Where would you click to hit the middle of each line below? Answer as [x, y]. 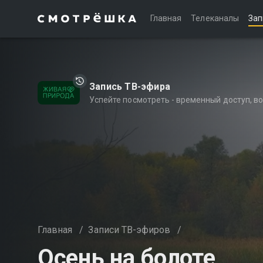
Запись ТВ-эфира [130, 87]
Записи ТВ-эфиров [129, 230]
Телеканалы [215, 18]
